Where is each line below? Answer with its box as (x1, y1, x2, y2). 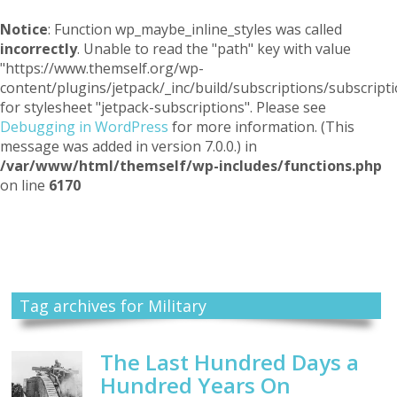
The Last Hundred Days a (100, 347, 360, 378)
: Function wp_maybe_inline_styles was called (48, 19, 342, 39)
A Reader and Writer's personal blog (106, 246, 291, 262)
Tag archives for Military (19, 295, 206, 317)
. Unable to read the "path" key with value (77, 39, 351, 58)
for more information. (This (168, 117, 354, 136)
